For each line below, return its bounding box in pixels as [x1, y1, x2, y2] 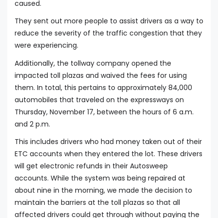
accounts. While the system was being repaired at [15, 173, 185, 183]
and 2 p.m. [15, 119, 50, 129]
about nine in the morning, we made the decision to [15, 185, 192, 195]
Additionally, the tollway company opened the [15, 58, 171, 68]
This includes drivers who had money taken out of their [15, 136, 202, 146]
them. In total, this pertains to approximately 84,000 [15, 82, 192, 92]
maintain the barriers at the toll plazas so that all [15, 197, 180, 207]
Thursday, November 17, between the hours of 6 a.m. [15, 107, 194, 117]
